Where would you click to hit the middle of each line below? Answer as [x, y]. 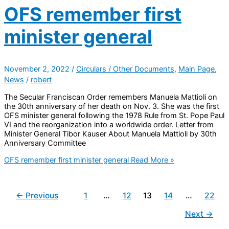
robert [41, 79]
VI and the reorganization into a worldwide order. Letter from [109, 125]
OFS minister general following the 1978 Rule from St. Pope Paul [114, 116]
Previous [41, 195]
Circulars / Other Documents [125, 69]
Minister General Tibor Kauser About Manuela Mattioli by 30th [110, 134]
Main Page [197, 69]
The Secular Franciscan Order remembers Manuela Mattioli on [111, 97]
